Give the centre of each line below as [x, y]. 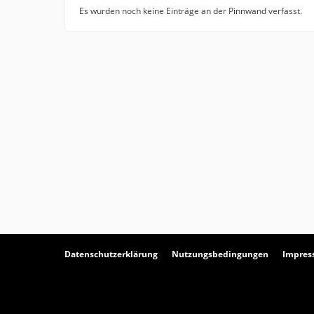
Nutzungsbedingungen [220, 254]
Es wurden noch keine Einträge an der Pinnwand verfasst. [191, 11]
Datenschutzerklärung [111, 254]
